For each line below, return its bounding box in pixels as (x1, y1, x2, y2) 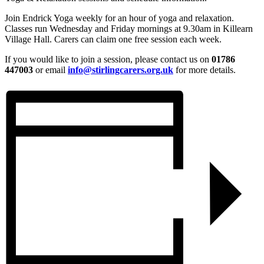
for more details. (173, 64, 236, 75)
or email (33, 64, 68, 75)
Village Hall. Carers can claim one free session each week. (5, 34, 222, 44)
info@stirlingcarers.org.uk (68, 64, 173, 75)
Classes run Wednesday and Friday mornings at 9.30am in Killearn (5, 23, 253, 34)
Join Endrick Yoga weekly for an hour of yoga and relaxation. (5, 12, 234, 23)
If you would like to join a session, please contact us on (5, 54, 212, 64)
